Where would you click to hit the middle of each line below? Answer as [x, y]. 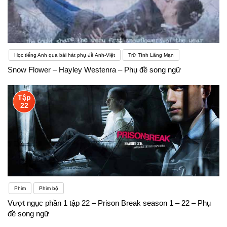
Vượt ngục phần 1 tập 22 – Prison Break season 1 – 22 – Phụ [109, 203]
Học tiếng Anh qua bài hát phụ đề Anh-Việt [65, 55]
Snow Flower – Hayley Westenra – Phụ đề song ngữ [94, 69]
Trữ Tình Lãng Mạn [151, 55]
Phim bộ [49, 188]
